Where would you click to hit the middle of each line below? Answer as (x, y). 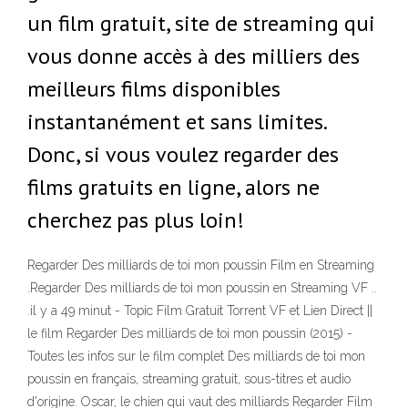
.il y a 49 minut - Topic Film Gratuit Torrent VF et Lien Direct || (200, 311)
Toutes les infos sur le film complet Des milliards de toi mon (196, 357)
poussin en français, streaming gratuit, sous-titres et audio (189, 379)
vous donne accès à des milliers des (194, 56)
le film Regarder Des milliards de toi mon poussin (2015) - (190, 334)
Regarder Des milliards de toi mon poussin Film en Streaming (201, 265)
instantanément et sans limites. (177, 122)
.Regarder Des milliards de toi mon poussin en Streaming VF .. (202, 288)
